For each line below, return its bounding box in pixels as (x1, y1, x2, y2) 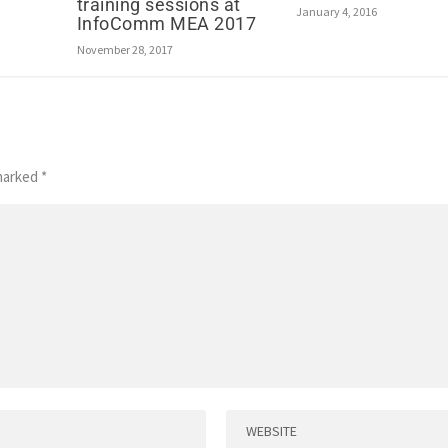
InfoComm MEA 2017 (76, 13, 257, 35)
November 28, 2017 (76, 42, 173, 58)
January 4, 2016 (295, 4, 377, 20)
